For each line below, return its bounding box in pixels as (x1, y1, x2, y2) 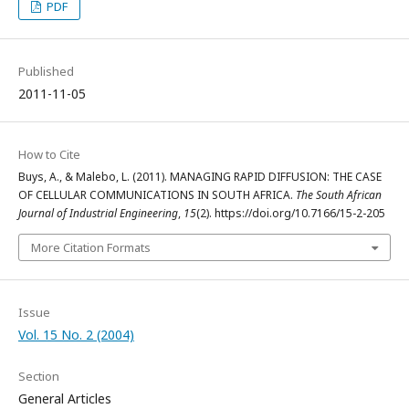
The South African (296, 187, 382, 203)
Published (18, 63, 74, 79)
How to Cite (18, 146, 80, 163)
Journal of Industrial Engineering (18, 205, 178, 221)
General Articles (18, 390, 111, 407)
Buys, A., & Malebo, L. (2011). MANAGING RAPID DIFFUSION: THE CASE (18, 169, 382, 184)
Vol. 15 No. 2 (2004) (18, 326, 134, 343)
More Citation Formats (31, 239, 151, 256)
